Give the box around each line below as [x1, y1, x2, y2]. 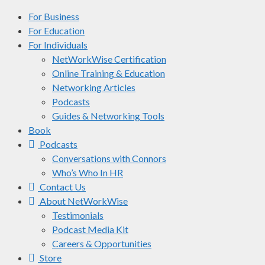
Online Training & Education [52, 67, 165, 79]
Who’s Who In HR [52, 166, 123, 178]
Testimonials [52, 209, 104, 221]
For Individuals [28, 38, 88, 50]
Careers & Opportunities [52, 237, 151, 249]
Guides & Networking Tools [52, 109, 164, 121]
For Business [28, 10, 79, 22]
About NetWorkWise [40, 195, 128, 206]
